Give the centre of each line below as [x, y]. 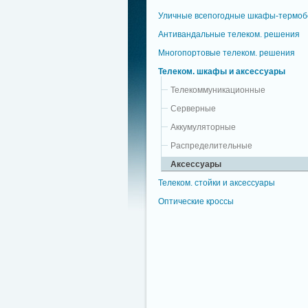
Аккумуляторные [203, 127]
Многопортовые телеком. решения [227, 53]
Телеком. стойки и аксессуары [217, 183]
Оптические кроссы [196, 201]
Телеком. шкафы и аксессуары [222, 71]
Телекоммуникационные [218, 90]
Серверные [193, 108]
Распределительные [211, 145]
